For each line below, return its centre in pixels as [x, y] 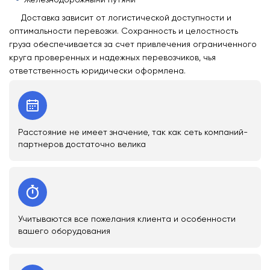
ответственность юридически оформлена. [97, 71]
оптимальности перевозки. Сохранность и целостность [124, 31]
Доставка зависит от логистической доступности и [126, 18]
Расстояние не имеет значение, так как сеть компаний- [133, 132]
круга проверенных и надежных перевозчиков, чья [112, 58]
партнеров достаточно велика [82, 144]
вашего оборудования [64, 231]
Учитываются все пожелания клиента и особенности [127, 219]
